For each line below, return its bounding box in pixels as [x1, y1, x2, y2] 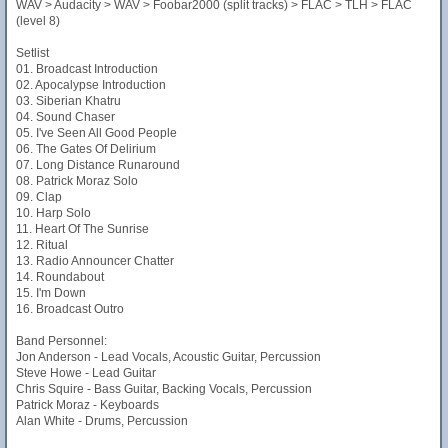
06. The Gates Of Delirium [16, 142, 156, 156]
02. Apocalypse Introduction [16, 78, 166, 92]
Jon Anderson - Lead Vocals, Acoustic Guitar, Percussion [16, 350, 321, 364]
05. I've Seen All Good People [16, 126, 177, 140]
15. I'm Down [16, 286, 86, 300]
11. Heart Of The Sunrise [16, 222, 149, 236]
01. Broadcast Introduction [16, 62, 158, 76]
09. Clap [16, 190, 62, 204]
